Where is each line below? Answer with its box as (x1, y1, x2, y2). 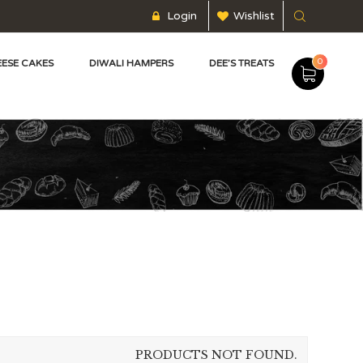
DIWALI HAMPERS (89, 58, 173, 69)
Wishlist (233, 9, 275, 23)
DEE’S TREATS (209, 58, 274, 69)
